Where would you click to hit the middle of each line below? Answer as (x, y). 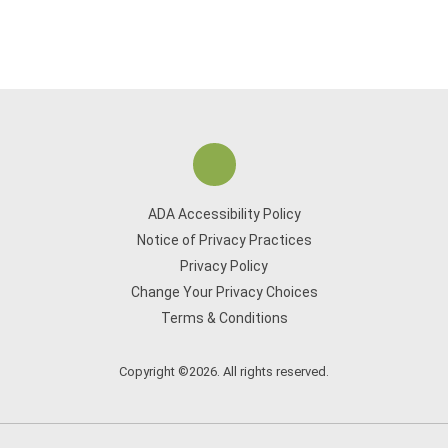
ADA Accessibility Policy (224, 214)
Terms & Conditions (224, 318)
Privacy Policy (224, 266)
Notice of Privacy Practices (224, 240)
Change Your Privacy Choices (224, 292)
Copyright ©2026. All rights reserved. (224, 371)
